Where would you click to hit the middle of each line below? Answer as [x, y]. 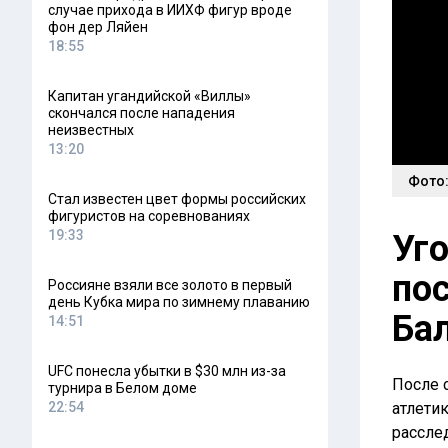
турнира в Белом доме [122, 388]
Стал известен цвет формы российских [177, 199]
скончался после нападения [141, 113]
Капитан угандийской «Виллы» [149, 96]
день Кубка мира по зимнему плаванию [179, 302]
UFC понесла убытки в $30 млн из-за [167, 371]
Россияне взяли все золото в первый [170, 285]
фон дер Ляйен [98, 27]
